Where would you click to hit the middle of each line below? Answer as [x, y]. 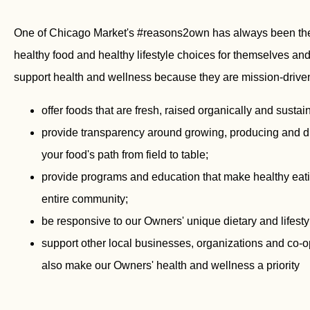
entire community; [85, 199]
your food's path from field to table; [125, 154]
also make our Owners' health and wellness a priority [171, 265]
